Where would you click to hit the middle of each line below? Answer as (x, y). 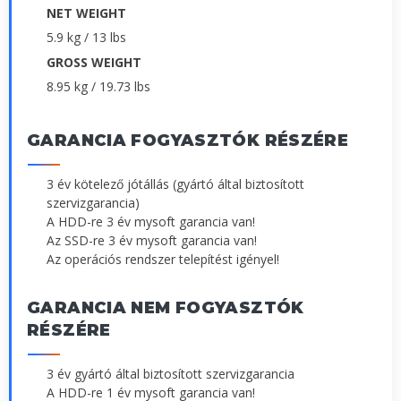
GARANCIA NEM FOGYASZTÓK (166, 307)
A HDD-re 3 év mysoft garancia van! (151, 221)
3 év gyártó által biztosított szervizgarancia (171, 373)
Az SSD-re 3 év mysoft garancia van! (152, 240)
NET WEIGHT (86, 13)
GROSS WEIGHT (94, 62)
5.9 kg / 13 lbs (86, 38)
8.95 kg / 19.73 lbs (98, 86)
